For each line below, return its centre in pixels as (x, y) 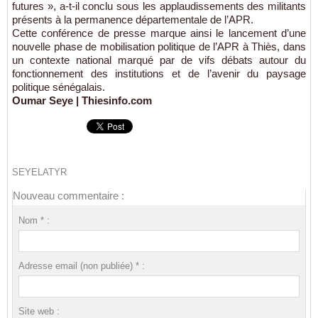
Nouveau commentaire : (68, 196)
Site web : (39, 311)
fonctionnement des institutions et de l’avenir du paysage (159, 73)
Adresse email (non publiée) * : (81, 265)
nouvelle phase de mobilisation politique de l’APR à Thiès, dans (159, 46)
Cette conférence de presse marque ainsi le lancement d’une (159, 33)
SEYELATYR (39, 172)
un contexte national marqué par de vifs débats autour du (159, 60)
